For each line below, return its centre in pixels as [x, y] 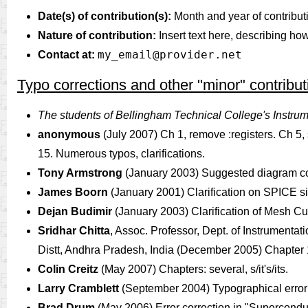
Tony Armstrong [80, 173]
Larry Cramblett [78, 288]
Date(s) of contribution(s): [104, 16]
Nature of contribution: [97, 35]
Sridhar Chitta [74, 231]
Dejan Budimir [75, 211]
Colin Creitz [68, 269]
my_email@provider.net [170, 55]
